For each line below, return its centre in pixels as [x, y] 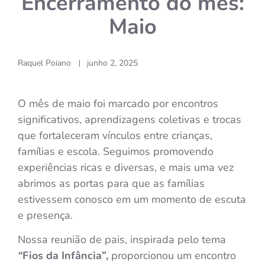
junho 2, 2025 [112, 63]
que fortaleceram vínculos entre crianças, [115, 135]
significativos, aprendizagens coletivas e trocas [130, 119]
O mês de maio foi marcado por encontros [118, 103]
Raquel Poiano [44, 63]
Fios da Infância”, [65, 256]
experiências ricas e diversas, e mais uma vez [126, 167]
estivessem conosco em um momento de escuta [132, 199]
